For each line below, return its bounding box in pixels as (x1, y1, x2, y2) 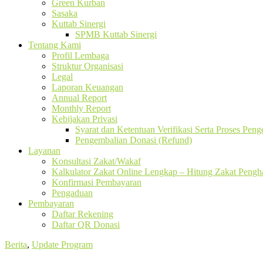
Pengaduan (52, 188, 93, 198)
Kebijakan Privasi (52, 114, 117, 124)
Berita (5, 240, 27, 249)
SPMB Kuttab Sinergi (75, 29, 157, 39)
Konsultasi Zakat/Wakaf (52, 156, 141, 166)
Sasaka (52, 8, 77, 18)
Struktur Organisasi (52, 61, 123, 71)
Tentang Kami (28, 40, 81, 50)
